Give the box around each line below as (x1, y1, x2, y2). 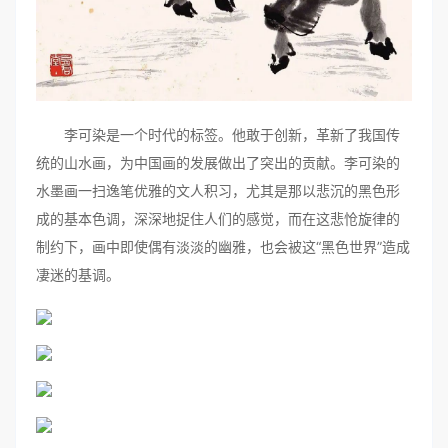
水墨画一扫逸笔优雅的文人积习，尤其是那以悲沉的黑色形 (36, 181, 400, 199)
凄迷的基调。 (36, 265, 120, 283)
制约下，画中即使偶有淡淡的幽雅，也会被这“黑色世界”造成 (36, 237, 410, 255)
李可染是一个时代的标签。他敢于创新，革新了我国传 (36, 125, 400, 143)
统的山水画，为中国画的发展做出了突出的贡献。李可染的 (36, 153, 400, 171)
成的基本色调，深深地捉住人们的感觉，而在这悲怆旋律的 (36, 209, 400, 227)
